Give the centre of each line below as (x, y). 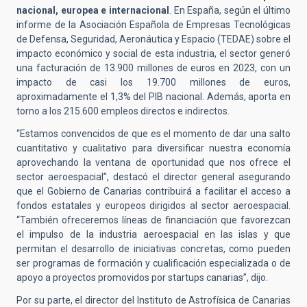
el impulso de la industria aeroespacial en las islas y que (153, 235)
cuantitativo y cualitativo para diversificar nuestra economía (153, 148)
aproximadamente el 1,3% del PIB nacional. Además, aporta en (153, 97)
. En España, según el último (230, 11)
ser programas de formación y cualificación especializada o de (153, 263)
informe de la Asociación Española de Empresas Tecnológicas (153, 25)
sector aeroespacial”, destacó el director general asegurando (153, 177)
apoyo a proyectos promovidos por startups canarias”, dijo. (142, 278)
